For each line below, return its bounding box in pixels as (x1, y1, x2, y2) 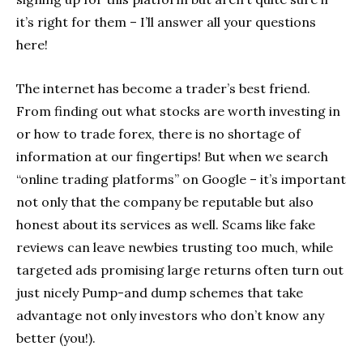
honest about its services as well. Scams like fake (16, 216, 315, 233)
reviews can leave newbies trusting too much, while (16, 238, 333, 255)
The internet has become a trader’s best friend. (16, 79, 310, 96)
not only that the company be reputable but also (16, 193, 314, 210)
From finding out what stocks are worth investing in (16, 102, 340, 119)
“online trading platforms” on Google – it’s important (16, 170, 346, 187)
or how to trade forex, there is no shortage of (16, 125, 301, 142)
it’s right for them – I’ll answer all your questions (16, 13, 316, 30)
